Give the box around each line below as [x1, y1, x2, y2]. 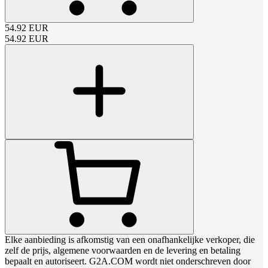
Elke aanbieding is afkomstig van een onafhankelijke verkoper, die [5, 234, 255, 245]
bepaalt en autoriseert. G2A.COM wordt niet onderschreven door [5, 256, 251, 267]
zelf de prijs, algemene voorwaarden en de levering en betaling [5, 245, 240, 256]
